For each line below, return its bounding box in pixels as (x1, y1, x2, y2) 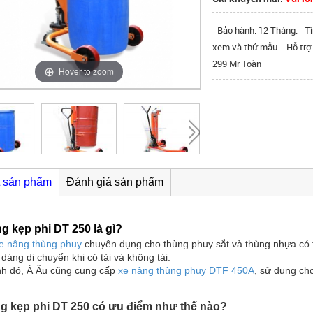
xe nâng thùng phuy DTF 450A (118, 265, 254, 277)
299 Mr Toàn (212, 57, 262, 70)
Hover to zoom (59, 65, 114, 78)
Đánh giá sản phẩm (66, 176, 163, 189)
